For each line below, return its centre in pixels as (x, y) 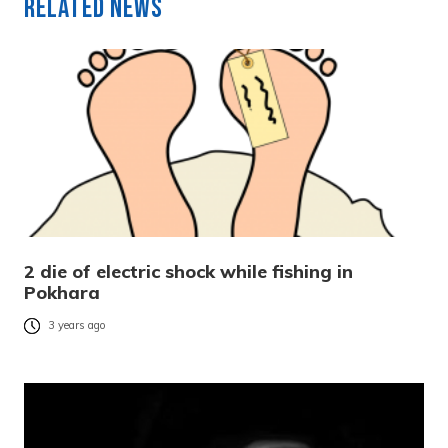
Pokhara (62, 293)
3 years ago (77, 325)
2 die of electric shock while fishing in (188, 272)
